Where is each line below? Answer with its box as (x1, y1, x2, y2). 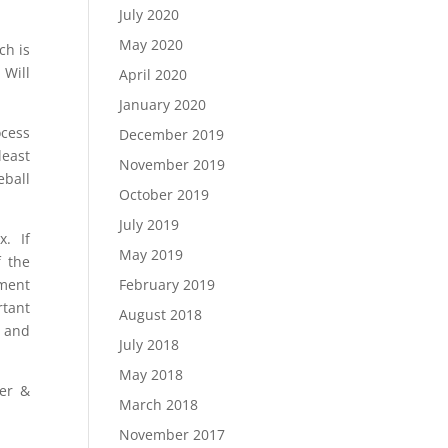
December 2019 (119, 125, 225, 144)
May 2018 (119, 365, 184, 384)
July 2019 (119, 215, 180, 234)
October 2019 (119, 185, 210, 204)
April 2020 (119, 65, 188, 84)
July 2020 (119, 5, 180, 24)
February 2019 (119, 275, 216, 294)
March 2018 (119, 395, 199, 414)
